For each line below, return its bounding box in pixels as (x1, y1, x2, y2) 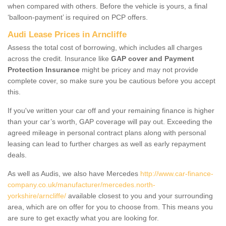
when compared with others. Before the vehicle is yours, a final (8, 2, 207, 10)
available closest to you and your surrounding (66, 191, 213, 200)
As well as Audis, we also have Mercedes (8, 169, 140, 178)
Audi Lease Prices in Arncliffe (8, 29, 127, 39)
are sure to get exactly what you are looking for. (8, 213, 161, 222)
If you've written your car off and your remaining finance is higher (8, 106, 214, 115)
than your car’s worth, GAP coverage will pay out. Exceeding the (8, 117, 212, 126)
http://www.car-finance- (140, 169, 213, 178)
